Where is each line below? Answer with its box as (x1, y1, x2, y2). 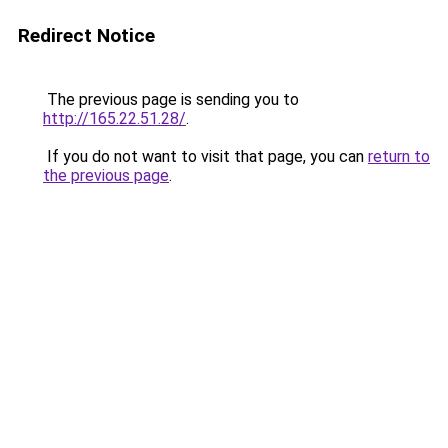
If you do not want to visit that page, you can (43, 147, 368, 166)
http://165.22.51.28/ (43, 109, 186, 128)
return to (368, 147, 430, 166)
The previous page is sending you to (43, 90, 299, 109)
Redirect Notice (18, 24, 155, 47)
